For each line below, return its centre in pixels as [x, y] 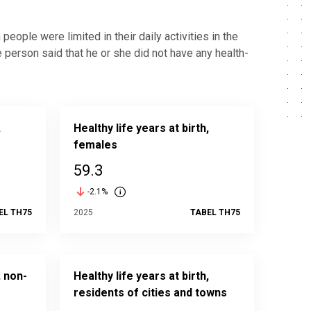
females [95, 145]
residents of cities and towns [150, 293]
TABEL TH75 [215, 212]
